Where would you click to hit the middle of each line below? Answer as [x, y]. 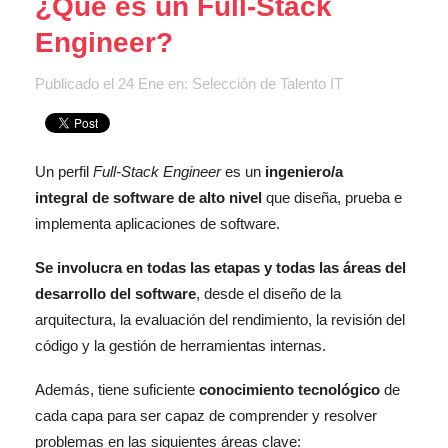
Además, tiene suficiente [117, 389]
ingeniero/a [304, 171]
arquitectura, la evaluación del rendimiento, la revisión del [220, 319]
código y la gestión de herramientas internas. [180, 345]
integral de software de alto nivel [148, 197]
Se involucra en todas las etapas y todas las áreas [208, 267]
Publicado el [76, 83]
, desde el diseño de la [268, 293]
